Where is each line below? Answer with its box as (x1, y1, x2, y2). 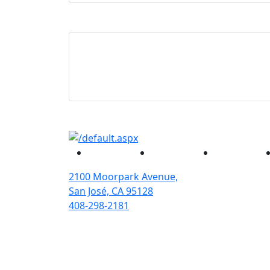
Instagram (213, 145, 262, 159)
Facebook (87, 145, 131, 159)
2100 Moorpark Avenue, (69, 170, 178, 184)
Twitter (150, 145, 183, 159)
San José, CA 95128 (69, 184, 153, 198)
